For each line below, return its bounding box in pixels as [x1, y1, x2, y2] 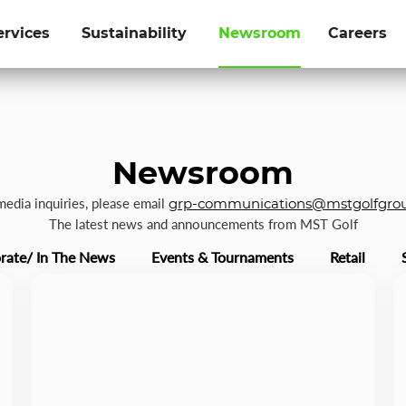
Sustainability [82, 24, 188, 42]
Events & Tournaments [150, 248, 294, 266]
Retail [329, 248, 365, 266]
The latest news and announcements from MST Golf [48, 216, 358, 232]
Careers [328, 24, 388, 42]
